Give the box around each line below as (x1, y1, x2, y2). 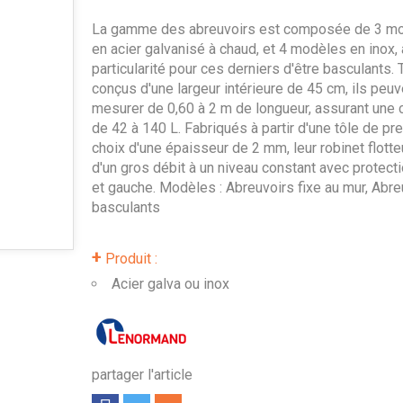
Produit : (101, 250, 157, 267)
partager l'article (91, 366, 193, 383)
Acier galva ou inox (111, 275, 229, 292)
